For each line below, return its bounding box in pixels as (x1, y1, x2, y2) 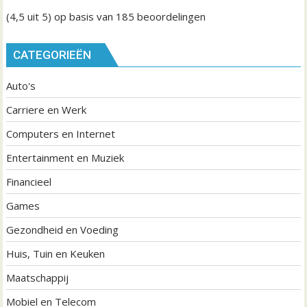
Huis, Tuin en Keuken (6, 247, 106, 260)
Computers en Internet (6, 127, 116, 140)
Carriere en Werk (6, 103, 87, 116)
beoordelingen (134, 9, 206, 23)
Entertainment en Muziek (6, 151, 125, 164)
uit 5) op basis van (25, 9, 116, 23)
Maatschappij (6, 271, 69, 284)
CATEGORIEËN (13, 48, 92, 62)
